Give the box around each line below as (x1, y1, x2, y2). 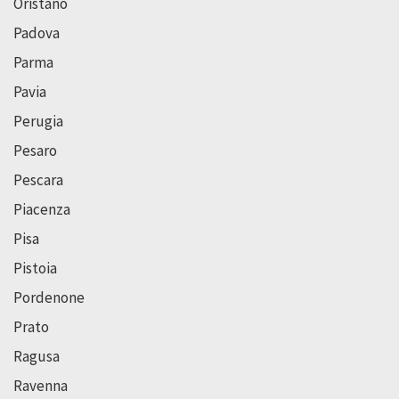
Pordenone (13, 288, 85, 308)
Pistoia (13, 258, 57, 279)
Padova (13, 23, 60, 44)
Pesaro (13, 141, 57, 161)
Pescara (13, 170, 63, 191)
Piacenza (13, 199, 70, 220)
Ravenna (13, 376, 68, 396)
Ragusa (13, 346, 60, 367)
